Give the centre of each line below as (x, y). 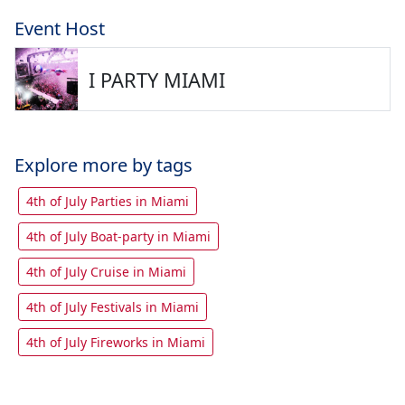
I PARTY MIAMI (156, 80)
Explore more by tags (104, 165)
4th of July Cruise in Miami (106, 271)
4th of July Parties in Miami (108, 201)
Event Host (60, 28)
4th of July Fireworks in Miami (116, 342)
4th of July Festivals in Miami (113, 306)
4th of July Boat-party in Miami (118, 236)
